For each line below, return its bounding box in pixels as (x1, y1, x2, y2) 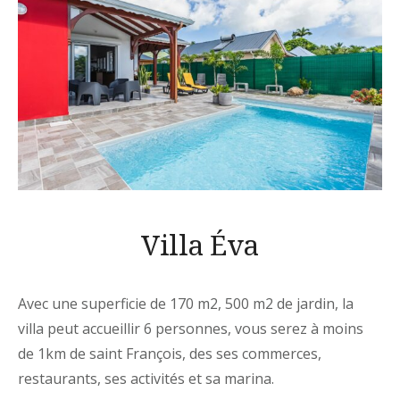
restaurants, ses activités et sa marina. (18, 368, 274, 388)
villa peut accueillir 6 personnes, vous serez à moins (18, 318, 363, 338)
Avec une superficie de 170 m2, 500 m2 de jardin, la (18, 293, 354, 313)
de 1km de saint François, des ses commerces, (18, 343, 321, 363)
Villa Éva (141, 225, 259, 263)
